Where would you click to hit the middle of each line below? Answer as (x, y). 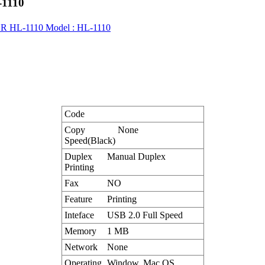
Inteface (79, 215)
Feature (78, 199)
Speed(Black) (90, 141)
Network (81, 247)
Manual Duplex (136, 157)
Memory (80, 231)
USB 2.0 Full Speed (145, 215)
